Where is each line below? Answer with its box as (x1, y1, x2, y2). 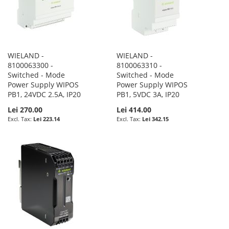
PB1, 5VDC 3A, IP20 (117, 89, 180, 99)
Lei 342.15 (142, 114, 169, 123)
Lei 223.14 (33, 114, 60, 123)
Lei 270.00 (8, 104, 42, 114)
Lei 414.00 (117, 104, 152, 114)
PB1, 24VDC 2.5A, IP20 (8, 89, 81, 99)
